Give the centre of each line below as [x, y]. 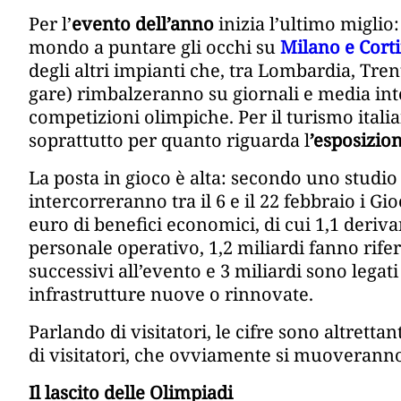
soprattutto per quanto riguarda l [169, 141]
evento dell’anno [143, 24]
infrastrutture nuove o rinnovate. [171, 294]
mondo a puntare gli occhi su [152, 47]
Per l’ [50, 24]
